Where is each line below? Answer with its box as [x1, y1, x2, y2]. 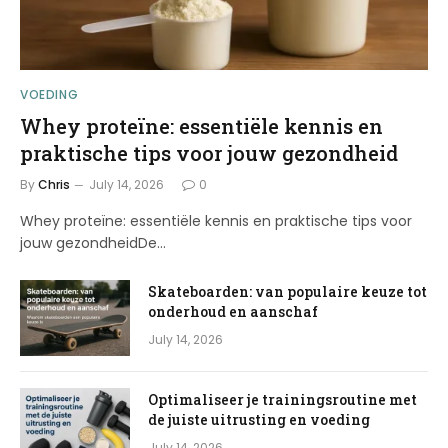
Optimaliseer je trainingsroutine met [148, 390, 417, 410]
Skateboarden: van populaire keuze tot [148, 282, 427, 302]
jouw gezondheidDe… [20, 233, 166, 254]
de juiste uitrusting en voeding [148, 410, 370, 430]
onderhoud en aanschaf [148, 302, 318, 322]
